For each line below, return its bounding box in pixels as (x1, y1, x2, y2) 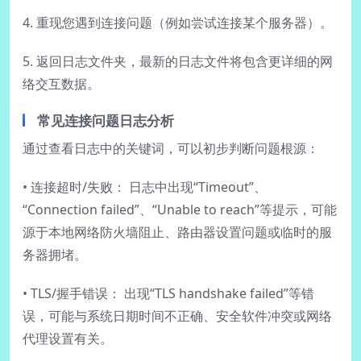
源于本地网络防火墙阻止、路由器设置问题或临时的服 (23, 223, 332, 242)
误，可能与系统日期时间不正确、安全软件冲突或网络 (23, 307, 332, 326)
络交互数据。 (23, 75, 100, 93)
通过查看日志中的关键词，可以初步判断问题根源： (23, 139, 319, 158)
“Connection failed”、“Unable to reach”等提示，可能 (23, 201, 337, 219)
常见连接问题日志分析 (37, 111, 174, 131)
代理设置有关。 (23, 330, 113, 348)
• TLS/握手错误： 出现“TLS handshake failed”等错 (23, 284, 314, 303)
